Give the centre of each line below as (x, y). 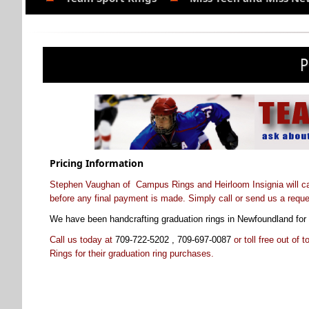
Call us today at (82, 240)
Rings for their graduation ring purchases (130, 254)
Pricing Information (97, 163)
